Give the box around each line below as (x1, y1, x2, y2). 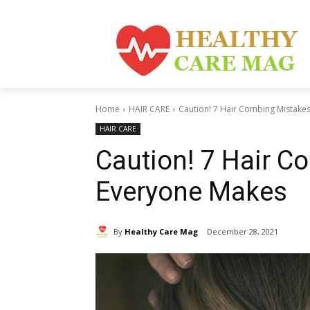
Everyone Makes (95, 176, 287, 207)
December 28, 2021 (207, 226, 278, 237)
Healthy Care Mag (125, 226, 198, 237)
